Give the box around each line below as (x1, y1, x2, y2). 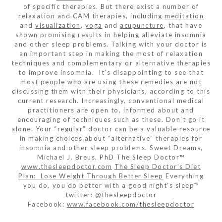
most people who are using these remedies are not (20, 77, 202, 86)
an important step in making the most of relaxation (19, 49, 203, 57)
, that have (164, 21, 202, 29)
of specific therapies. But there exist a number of (23, 2, 199, 10)
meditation (165, 11, 204, 20)
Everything (163, 171, 204, 180)
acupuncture (120, 21, 164, 29)
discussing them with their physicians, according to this (12, 87, 210, 95)
